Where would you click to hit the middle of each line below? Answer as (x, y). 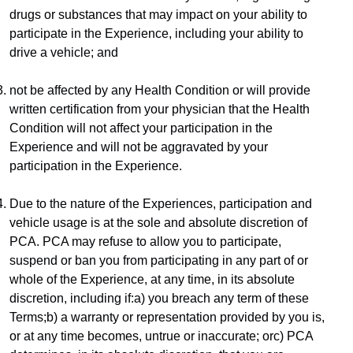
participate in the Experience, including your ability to (156, 34)
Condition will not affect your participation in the (141, 128)
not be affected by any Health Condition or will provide (160, 91)
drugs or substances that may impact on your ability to (158, 15)
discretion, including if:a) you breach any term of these (159, 299)
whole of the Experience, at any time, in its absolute (152, 280)
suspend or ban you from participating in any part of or (159, 261)
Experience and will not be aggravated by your (139, 147)
